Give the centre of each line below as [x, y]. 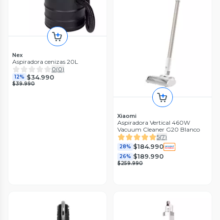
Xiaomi [127, 116]
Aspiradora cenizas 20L [45, 62]
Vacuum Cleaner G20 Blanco [159, 129]
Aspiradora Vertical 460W [154, 122]
